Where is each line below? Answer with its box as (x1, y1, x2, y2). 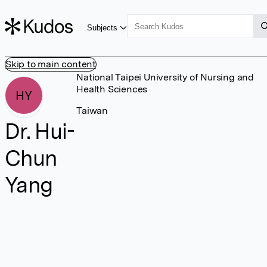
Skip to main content (5, 58, 96, 70)
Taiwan (76, 105, 108, 116)
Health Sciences (76, 83, 148, 95)
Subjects (87, 23, 118, 32)
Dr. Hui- (5, 119, 75, 144)
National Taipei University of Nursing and (76, 72, 254, 83)
